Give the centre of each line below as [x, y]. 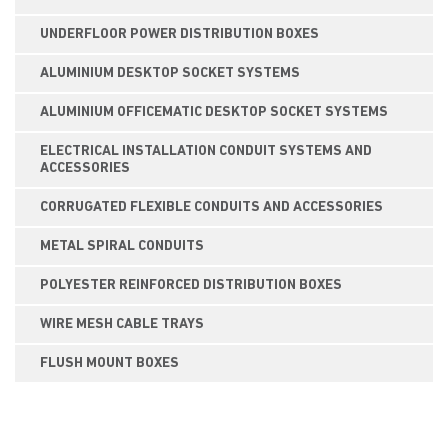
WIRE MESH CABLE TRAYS [122, 324]
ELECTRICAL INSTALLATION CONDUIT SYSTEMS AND [206, 151]
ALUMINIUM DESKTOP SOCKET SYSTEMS [170, 73]
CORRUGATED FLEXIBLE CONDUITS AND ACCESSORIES [211, 207]
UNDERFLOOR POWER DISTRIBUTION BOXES [179, 34]
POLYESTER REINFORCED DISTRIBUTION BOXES [191, 285]
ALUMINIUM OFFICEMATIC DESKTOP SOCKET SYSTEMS [214, 112]
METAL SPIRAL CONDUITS [122, 246]
